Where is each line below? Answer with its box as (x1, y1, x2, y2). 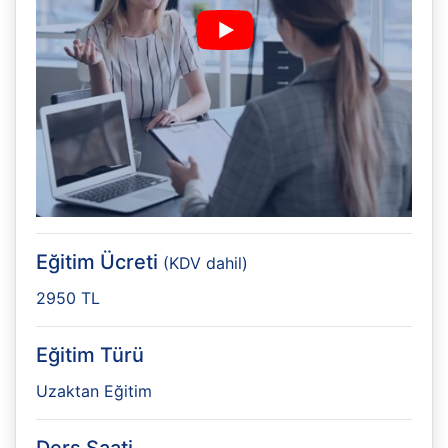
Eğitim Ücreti (36, 250, 163, 274)
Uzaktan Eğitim (36, 381, 152, 401)
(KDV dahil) (163, 253, 248, 273)
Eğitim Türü (36, 343, 144, 367)
